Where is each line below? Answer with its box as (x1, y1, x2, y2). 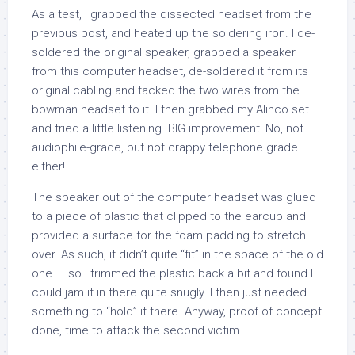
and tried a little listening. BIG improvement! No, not (32, 121, 303, 136)
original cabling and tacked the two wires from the (32, 83, 300, 97)
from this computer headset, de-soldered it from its (32, 64, 308, 78)
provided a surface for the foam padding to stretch (32, 228, 306, 242)
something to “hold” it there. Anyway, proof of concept (32, 304, 322, 319)
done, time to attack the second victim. (32, 323, 242, 338)
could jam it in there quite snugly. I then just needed (32, 285, 307, 300)
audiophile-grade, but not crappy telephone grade (32, 140, 298, 155)
